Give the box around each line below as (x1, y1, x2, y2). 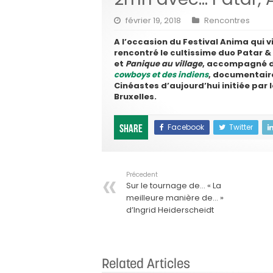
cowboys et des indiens (114, 69, 208, 81)
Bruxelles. (114, 91, 158, 103)
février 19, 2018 (126, 15, 181, 27)
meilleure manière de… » (126, 192, 224, 204)
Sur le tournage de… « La (126, 180, 221, 192)
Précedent (126, 170, 158, 180)
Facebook (168, 122, 204, 133)
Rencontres (204, 15, 250, 27)
